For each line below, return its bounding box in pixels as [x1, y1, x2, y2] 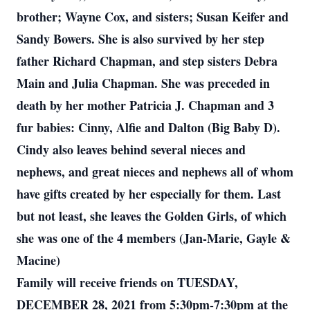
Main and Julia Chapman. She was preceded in [17, 74, 270, 92]
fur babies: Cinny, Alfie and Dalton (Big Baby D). [17, 118, 280, 136]
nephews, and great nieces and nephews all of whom [17, 163, 293, 181]
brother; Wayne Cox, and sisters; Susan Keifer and [17, 8, 289, 26]
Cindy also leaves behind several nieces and [17, 140, 246, 158]
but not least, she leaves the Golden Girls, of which [17, 207, 286, 225]
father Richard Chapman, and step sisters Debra [17, 52, 277, 70]
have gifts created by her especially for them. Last [17, 185, 281, 203]
